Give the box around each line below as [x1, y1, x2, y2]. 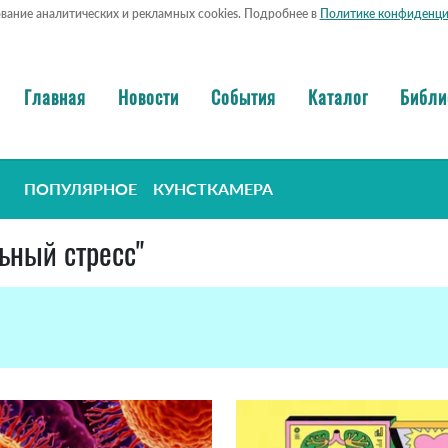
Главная [24, 83, 86, 110]
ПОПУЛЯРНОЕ [24, 179, 137, 199]
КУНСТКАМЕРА [153, 179, 273, 199]
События [211, 83, 276, 110]
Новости [118, 83, 179, 110]
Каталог [308, 83, 368, 110]
